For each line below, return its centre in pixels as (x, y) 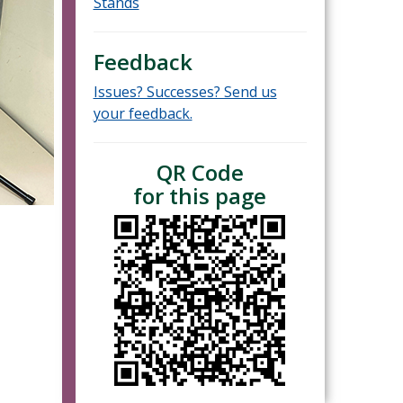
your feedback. (143, 114)
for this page (200, 196)
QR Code (200, 173)
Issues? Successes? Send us (185, 92)
